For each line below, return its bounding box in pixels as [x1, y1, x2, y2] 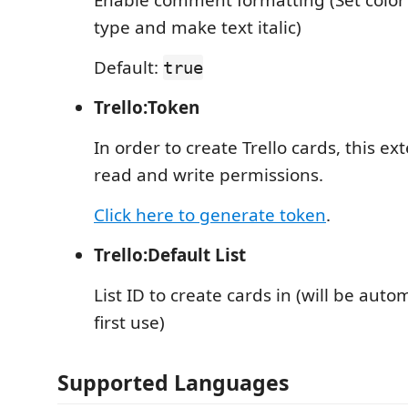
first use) [94, 311, 165, 334]
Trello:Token [94, 96, 199, 119]
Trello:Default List [94, 243, 246, 267]
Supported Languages [57, 367, 290, 397]
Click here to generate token [94, 203, 326, 227]
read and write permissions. [94, 163, 323, 187]
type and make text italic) [94, 15, 301, 39]
